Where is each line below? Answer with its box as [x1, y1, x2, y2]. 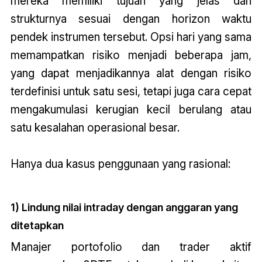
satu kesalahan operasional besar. [10, 120, 180, 135]
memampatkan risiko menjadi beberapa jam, [10, 48, 252, 63]
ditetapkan [10, 219, 64, 232]
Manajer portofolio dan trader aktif [10, 240, 252, 254]
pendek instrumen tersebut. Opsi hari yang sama [10, 30, 252, 44]
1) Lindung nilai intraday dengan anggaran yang [10, 201, 238, 214]
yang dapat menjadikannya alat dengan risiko [10, 66, 252, 81]
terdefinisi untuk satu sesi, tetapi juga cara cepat [10, 84, 252, 99]
